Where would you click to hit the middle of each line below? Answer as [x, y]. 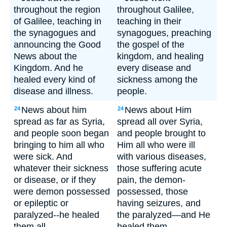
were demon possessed [62, 192]
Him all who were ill [156, 145]
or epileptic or [41, 203]
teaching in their [149, 21]
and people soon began [61, 133]
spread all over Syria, [160, 122]
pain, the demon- [151, 180]
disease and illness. [53, 91]
